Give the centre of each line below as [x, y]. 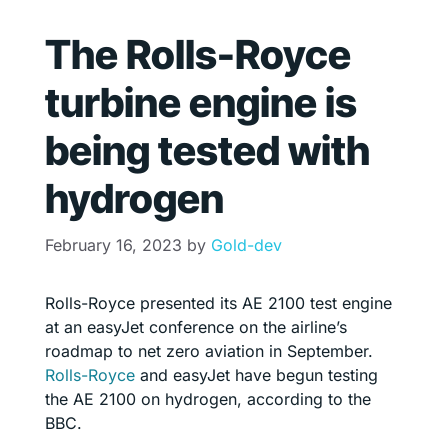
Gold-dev [246, 244]
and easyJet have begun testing [259, 374]
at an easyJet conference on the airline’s [196, 326]
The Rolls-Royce [198, 54]
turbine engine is [201, 102]
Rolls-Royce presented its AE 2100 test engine [218, 302]
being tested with [207, 150]
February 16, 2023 [113, 244]
